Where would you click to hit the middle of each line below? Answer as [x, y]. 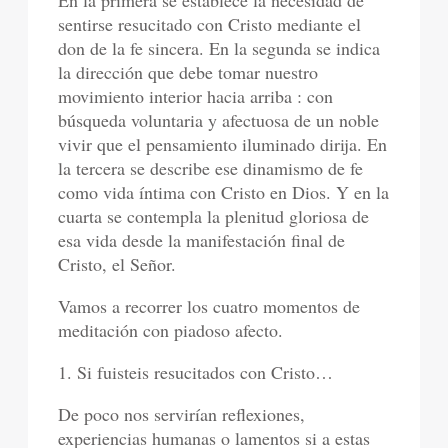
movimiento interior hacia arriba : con [196, 95]
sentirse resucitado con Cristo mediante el [210, 23]
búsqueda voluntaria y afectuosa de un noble [219, 119]
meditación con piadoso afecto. [171, 329]
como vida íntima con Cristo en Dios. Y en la [224, 191]
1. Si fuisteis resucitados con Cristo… [196, 371]
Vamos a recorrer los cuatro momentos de [209, 305]
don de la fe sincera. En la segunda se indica [219, 47]
